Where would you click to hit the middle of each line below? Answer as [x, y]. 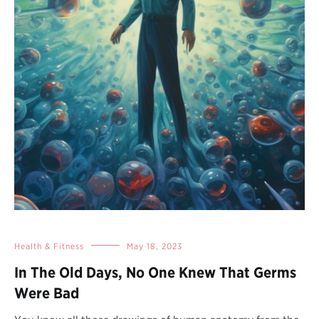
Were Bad [47, 293]
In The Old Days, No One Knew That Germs [155, 272]
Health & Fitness [49, 246]
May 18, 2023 [155, 246]
